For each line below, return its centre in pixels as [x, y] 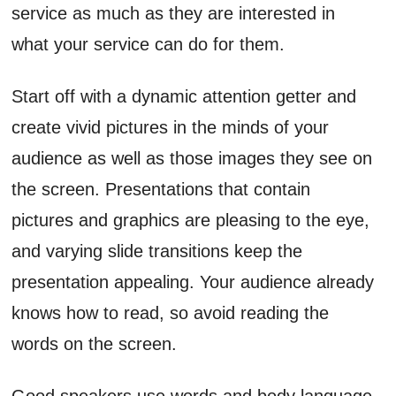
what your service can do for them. [148, 44]
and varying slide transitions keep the [157, 251]
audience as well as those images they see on [192, 158]
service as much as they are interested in [174, 13]
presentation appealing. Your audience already [193, 282]
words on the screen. [95, 343]
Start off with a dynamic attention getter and [184, 96]
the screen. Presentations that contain [161, 189]
